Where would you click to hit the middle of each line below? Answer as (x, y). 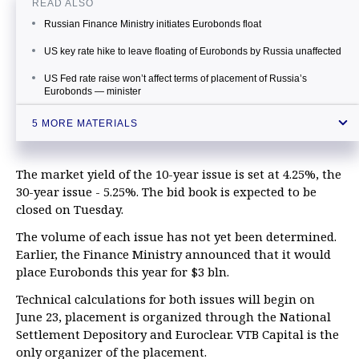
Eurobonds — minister (93, 91)
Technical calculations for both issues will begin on (165, 299)
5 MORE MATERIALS (85, 123)
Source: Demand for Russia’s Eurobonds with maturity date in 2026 (190, 139)
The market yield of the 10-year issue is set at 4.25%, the (179, 174)
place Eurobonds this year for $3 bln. (123, 272)
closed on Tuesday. (70, 209)
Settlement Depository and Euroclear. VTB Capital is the (177, 334)
